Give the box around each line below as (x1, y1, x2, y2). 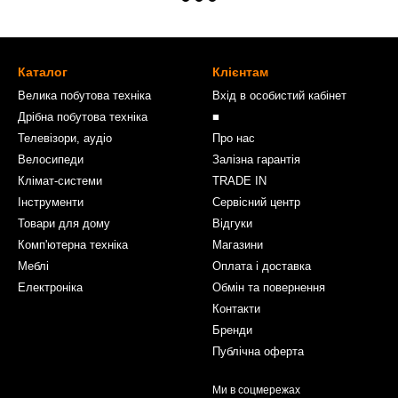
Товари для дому (18, 217, 110, 230)
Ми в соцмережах (212, 384, 300, 396)
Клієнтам (212, 65, 268, 79)
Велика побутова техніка (18, 89, 151, 102)
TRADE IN (212, 174, 267, 187)
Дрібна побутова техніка (18, 110, 147, 123)
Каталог (18, 65, 68, 79)
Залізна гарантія (212, 153, 300, 166)
